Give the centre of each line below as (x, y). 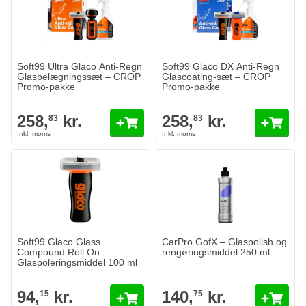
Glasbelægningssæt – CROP (79, 76)
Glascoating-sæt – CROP (216, 76)
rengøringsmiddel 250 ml (216, 252)
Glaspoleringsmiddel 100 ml (77, 262)
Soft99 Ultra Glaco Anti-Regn (80, 66)
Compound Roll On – (62, 252)
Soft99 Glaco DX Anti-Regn (221, 66)
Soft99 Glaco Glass (59, 242)
